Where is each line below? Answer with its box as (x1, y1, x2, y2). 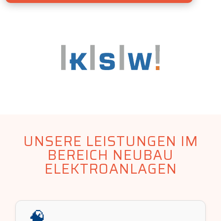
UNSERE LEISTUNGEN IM (23, 130, 198, 152)
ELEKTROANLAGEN (44, 158, 177, 180)
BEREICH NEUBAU (47, 144, 174, 166)
